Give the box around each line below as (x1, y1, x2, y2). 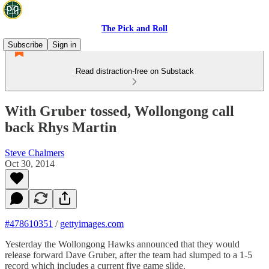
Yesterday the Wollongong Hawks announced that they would (5, 238, 240, 249)
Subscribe (8, 40, 43, 49)
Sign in (52, 40, 76, 49)
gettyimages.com (60, 218, 124, 229)
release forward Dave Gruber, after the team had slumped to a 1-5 (5, 249, 252, 260)
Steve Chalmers (5, 147, 64, 158)
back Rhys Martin (5, 119, 116, 135)
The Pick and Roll (101, 24, 168, 33)
